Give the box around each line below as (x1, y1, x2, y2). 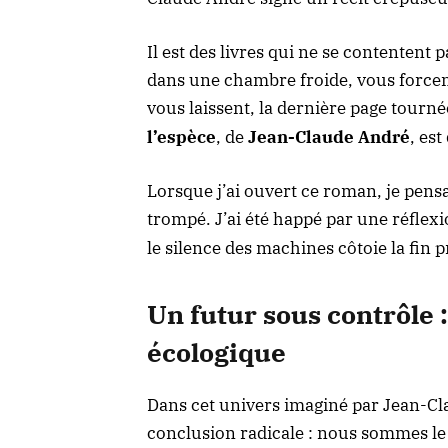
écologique (147, 336, 286, 370)
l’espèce (147, 125, 216, 148)
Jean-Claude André (248, 125, 410, 148)
